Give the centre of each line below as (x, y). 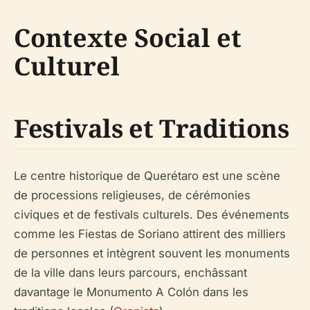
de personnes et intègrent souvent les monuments (152, 253)
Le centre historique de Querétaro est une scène (147, 176)
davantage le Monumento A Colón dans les (131, 292)
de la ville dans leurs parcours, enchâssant (130, 273)
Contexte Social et (128, 38)
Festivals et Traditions (152, 128)
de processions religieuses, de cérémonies (132, 195)
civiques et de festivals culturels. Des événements (152, 215)
